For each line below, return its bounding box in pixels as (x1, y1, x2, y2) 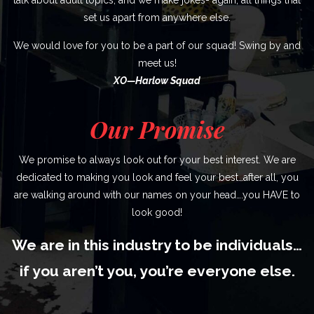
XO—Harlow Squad (114, 74, 200, 86)
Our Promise (90, 113, 224, 144)
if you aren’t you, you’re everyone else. (19, 261, 295, 280)
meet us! (137, 57, 177, 69)
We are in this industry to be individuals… (12, 235, 302, 254)
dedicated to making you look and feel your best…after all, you (15, 171, 299, 183)
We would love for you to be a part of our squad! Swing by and (13, 39, 301, 51)
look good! (132, 206, 182, 218)
